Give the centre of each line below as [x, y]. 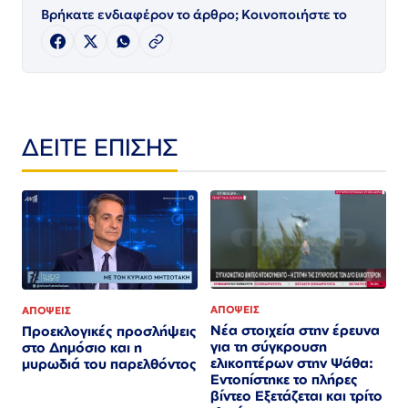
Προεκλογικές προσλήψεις [109, 331]
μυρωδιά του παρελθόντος [109, 364]
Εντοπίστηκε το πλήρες [284, 380]
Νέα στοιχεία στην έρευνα [295, 331]
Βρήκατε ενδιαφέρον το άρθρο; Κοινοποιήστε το [194, 15]
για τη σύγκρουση [269, 347]
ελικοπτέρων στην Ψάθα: [292, 363]
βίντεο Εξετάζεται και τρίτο [296, 396]
